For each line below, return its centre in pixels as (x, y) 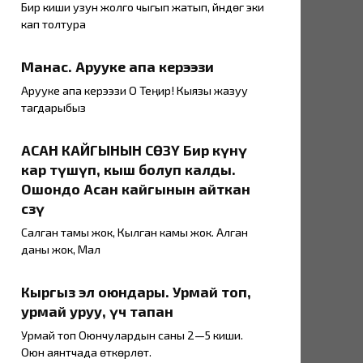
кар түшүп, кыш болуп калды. (128, 170)
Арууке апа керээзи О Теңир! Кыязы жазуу (135, 91)
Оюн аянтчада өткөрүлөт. (86, 352)
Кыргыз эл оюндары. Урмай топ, (136, 292)
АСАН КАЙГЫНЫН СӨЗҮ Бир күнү (134, 150)
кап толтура (53, 24)
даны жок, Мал (61, 250)
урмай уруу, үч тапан (97, 312)
